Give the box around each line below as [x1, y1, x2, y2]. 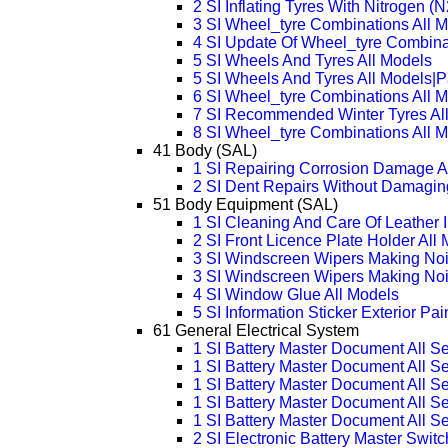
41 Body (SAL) [152, 142, 257, 160]
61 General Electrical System [152, 322, 359, 340]
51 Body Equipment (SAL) [152, 196, 338, 214]
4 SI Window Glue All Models [192, 286, 399, 304]
